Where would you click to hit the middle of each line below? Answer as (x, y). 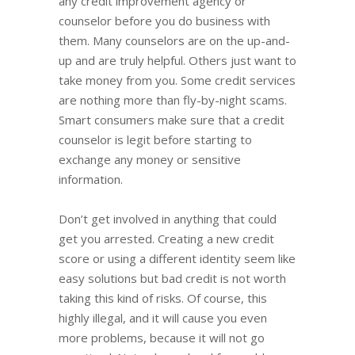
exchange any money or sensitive (150, 159)
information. (91, 179)
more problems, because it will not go (162, 337)
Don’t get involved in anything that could (168, 218)
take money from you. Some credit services (177, 80)
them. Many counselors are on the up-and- (174, 40)
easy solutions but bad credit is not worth (172, 278)
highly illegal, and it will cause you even (163, 317)
